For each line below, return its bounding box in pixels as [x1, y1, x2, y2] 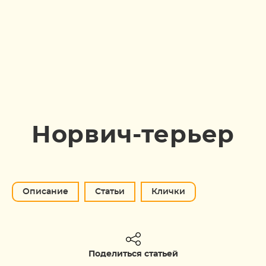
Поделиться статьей [88, 250, 178, 258]
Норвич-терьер [31, 123, 235, 147]
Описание [23, 188, 68, 196]
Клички [151, 188, 185, 196]
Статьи [95, 188, 125, 196]
